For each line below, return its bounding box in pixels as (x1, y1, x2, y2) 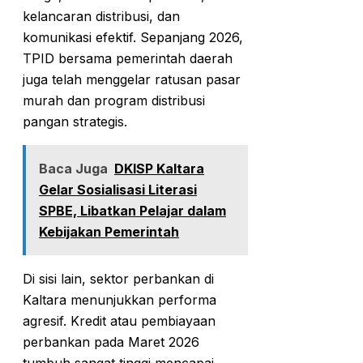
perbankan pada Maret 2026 (23, 333, 199, 350)
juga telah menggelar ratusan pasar (23, 70, 241, 88)
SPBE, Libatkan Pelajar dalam (39, 202, 226, 219)
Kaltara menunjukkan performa (23, 291, 216, 308)
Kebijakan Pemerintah (39, 223, 179, 240)
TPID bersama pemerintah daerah (23, 49, 233, 66)
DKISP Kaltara (114, 160, 204, 177)
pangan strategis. (23, 113, 127, 130)
